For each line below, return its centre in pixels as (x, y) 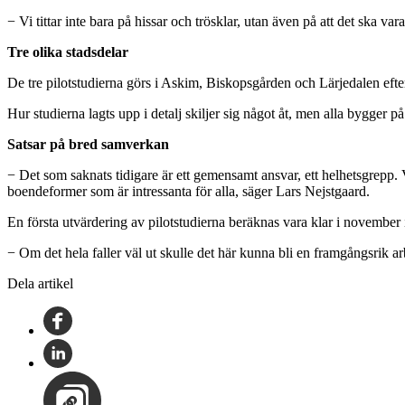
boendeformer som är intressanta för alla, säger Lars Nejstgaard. (188, 191)
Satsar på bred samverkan (88, 144)
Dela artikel (40, 283)
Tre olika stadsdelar (68, 52)
